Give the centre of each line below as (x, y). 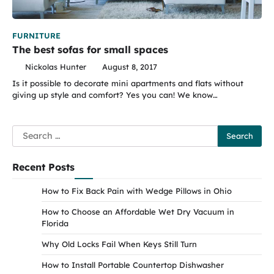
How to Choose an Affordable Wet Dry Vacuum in (138, 211)
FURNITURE (36, 35)
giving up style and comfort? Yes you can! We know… (115, 94)
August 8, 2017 (129, 66)
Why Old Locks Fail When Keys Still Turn (119, 244)
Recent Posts (43, 167)
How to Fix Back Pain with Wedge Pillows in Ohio (137, 191)
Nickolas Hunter (55, 66)
